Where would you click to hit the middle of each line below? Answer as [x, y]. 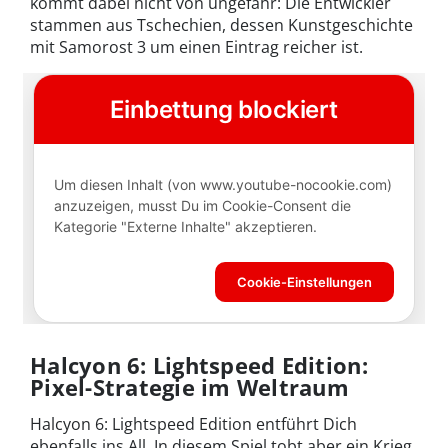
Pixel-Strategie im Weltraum [190, 386]
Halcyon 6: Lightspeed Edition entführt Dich [193, 423]
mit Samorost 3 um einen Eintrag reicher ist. [196, 46]
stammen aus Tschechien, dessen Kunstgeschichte [221, 24]
